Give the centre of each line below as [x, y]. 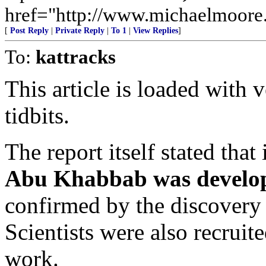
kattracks [76, 57]
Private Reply [80, 31]
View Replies [156, 31]
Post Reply [29, 31]
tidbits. [37, 115]
